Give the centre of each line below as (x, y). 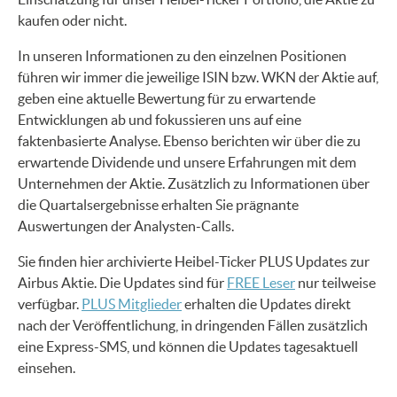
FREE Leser (261, 282)
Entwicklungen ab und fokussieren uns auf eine (160, 119)
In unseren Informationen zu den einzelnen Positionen (182, 55)
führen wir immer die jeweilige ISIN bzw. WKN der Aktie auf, (198, 77)
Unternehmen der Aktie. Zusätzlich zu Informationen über (194, 183)
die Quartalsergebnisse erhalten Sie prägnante (158, 204)
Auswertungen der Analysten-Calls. (126, 226)
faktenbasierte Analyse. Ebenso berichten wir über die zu (189, 140)
